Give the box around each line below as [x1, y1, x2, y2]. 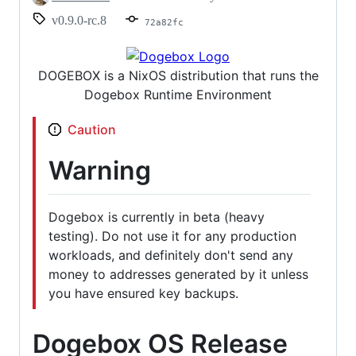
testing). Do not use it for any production [48, 228, 296, 245]
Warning [48, 154, 151, 186]
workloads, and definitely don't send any [48, 247, 293, 264]
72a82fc [145, 16, 184, 28]
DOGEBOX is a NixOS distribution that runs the [37, 67, 319, 83]
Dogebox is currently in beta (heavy [48, 209, 265, 226]
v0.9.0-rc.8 [52, 13, 106, 27]
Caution [68, 121, 116, 137]
